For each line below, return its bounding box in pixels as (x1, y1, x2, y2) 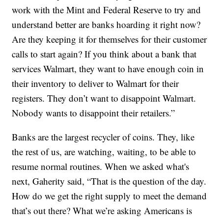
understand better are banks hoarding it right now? (12, 18, 201, 31)
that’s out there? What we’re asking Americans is (12, 204, 192, 217)
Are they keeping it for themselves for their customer (12, 33, 207, 46)
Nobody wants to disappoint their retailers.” (12, 107, 175, 119)
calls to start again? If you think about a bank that (12, 48, 197, 60)
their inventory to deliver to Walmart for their (12, 77, 179, 90)
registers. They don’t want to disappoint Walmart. (12, 92, 196, 105)
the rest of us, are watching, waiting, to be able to (12, 145, 196, 158)
